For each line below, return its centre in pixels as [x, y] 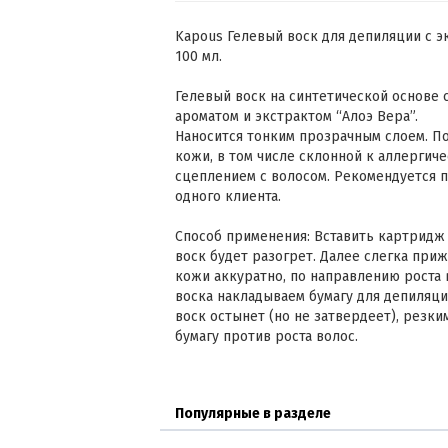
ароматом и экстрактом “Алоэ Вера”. [296, 116]
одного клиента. [228, 196]
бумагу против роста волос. [266, 336]
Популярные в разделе [253, 413]
